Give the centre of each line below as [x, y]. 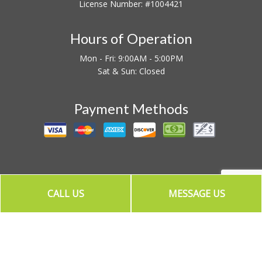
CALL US [65, 194]
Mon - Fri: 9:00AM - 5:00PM [131, 58]
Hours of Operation [131, 38]
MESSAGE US [196, 194]
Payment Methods [131, 108]
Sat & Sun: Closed [131, 71]
